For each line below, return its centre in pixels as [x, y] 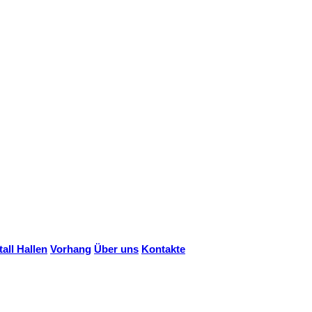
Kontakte [163, 249]
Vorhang [71, 249]
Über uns [116, 249]
